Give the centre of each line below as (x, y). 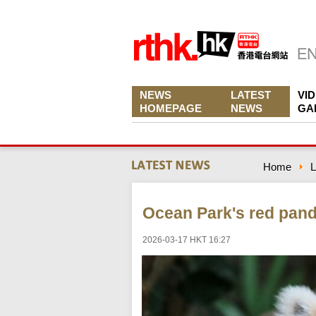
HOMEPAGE (170, 108)
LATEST (251, 95)
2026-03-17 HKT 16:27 (187, 240)
